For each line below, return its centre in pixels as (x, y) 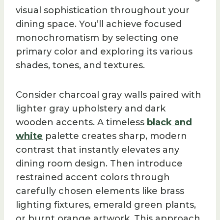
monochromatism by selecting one (97, 38)
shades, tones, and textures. (80, 65)
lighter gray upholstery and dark (91, 108)
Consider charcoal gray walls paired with (109, 95)
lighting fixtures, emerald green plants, (106, 205)
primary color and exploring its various (104, 51)
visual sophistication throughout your (103, 10)
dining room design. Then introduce (99, 163)
